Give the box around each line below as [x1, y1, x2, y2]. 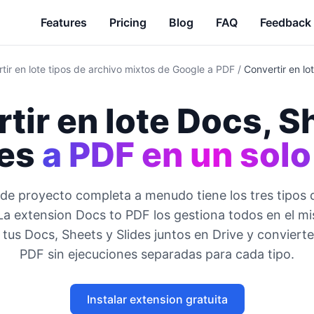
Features [41, 15, 87, 29]
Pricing [109, 15, 146, 29]
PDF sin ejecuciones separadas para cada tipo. [20, 247, 294, 261]
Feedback [260, 15, 311, 29]
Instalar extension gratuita [86, 292, 228, 306]
